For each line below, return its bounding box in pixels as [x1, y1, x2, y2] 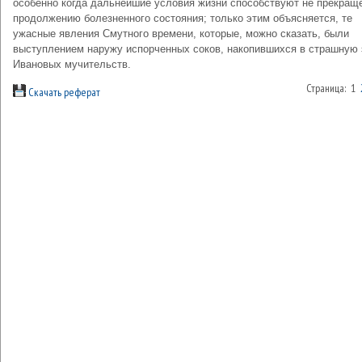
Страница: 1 [306, 81, 360, 95]
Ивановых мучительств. [13, 58, 131, 70]
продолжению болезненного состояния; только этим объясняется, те [13, 12, 352, 24]
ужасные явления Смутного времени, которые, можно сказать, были [13, 27, 349, 40]
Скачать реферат [26, 85, 100, 99]
